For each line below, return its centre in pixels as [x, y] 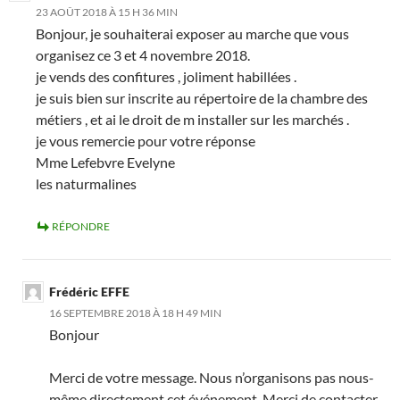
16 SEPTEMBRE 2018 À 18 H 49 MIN [135, 313]
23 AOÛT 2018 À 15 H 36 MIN [107, 12]
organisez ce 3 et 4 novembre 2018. [143, 55]
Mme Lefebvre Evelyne [105, 162]
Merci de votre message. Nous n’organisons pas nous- [212, 378]
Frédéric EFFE [89, 292]
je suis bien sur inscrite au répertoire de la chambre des [202, 98]
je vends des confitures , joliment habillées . [166, 77]
